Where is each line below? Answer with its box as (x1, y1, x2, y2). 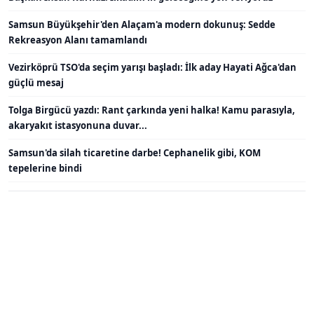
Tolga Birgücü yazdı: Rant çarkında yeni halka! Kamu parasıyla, (8, 103, 295, 116)
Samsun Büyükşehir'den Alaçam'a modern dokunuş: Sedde (8, 18, 275, 31)
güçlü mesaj (8, 76, 64, 89)
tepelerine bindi (8, 161, 82, 175)
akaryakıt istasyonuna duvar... (8, 118, 147, 132)
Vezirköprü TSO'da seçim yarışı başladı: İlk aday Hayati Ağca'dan (8, 60, 296, 74)
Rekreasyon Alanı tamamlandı (8, 33, 147, 46)
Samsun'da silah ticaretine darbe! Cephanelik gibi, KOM (8, 146, 261, 159)
